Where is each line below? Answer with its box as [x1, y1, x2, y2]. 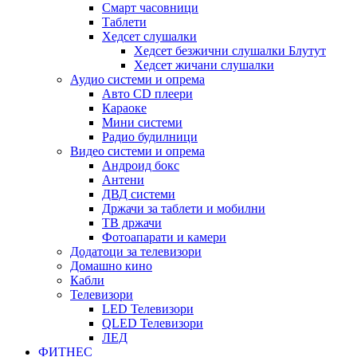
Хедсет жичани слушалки [134, 57, 274, 72]
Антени [102, 172, 144, 186]
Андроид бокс [102, 158, 179, 172]
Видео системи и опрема [70, 143, 205, 158]
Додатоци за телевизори [70, 244, 202, 258]
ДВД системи [102, 186, 175, 201]
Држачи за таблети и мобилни [102, 201, 265, 215]
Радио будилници [102, 129, 198, 143]
